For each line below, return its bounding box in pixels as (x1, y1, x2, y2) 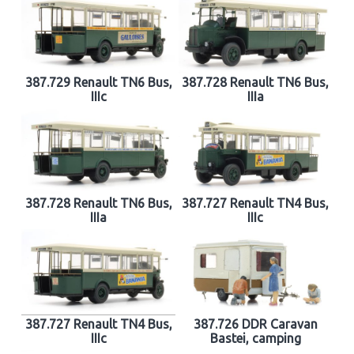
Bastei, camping (209, 330, 301, 345)
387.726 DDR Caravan (193, 316, 318, 331)
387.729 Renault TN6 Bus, (24, 74, 172, 89)
